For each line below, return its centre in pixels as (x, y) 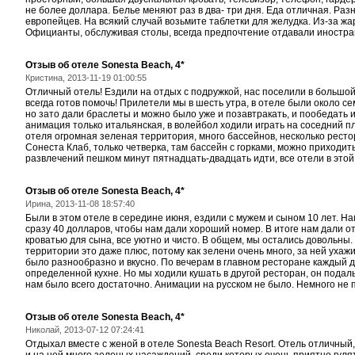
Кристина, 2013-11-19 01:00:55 (86, 78)
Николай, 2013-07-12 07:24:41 (85, 330)
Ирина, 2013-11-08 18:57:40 (80, 204)
